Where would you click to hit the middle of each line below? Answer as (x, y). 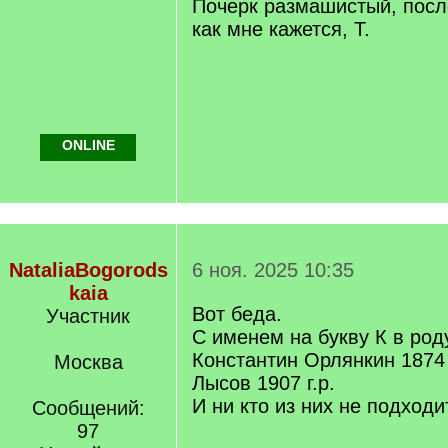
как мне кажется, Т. (281, 29)
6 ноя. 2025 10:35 (273, 270)
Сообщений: (88, 408)
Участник (88, 316)
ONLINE (88, 145)
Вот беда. (237, 314)
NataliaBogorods (88, 270)
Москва (88, 362)
